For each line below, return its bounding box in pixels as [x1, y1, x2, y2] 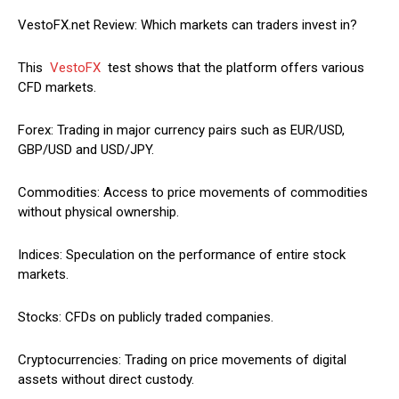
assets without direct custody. [18, 371, 194, 388]
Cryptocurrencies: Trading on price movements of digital [18, 352, 346, 369]
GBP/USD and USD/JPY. [18, 142, 154, 159]
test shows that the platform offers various [101, 60, 364, 77]
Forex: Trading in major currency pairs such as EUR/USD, [18, 122, 345, 139]
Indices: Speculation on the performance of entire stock [18, 247, 346, 264]
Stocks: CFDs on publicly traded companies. [18, 309, 273, 326]
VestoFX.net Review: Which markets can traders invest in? [18, 17, 357, 34]
